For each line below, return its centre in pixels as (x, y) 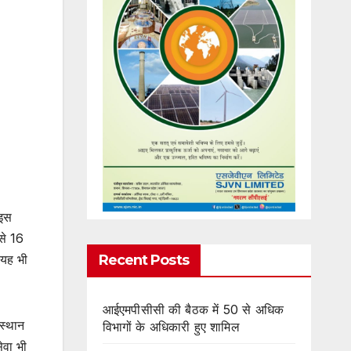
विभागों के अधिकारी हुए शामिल (171, 326)
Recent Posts (143, 260)
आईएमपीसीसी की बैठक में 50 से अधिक (193, 309)
